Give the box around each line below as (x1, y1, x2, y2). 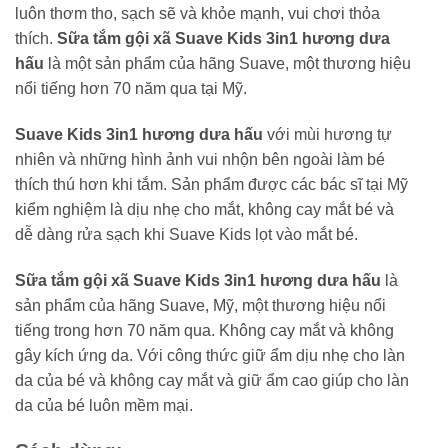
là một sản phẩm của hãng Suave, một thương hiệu (44, 55, 411, 73)
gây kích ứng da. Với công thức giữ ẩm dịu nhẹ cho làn (15, 347, 405, 365)
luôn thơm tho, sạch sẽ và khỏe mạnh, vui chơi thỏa (15, 5, 380, 23)
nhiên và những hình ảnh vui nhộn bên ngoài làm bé (15, 151, 385, 169)
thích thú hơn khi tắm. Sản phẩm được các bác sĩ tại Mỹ (15, 176, 408, 194)
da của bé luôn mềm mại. (15, 397, 193, 415)
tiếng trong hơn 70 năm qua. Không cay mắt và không (15, 322, 394, 340)
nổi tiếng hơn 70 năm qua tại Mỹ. (15, 80, 247, 98)
